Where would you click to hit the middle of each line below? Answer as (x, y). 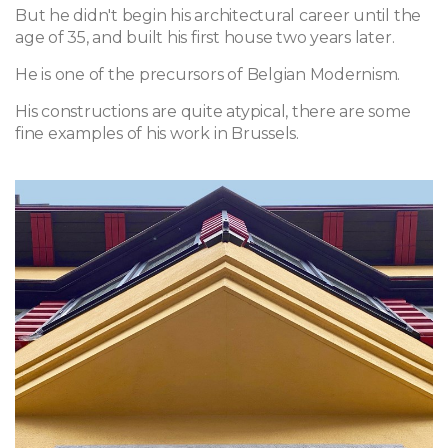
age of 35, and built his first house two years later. (205, 37)
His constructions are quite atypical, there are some (213, 111)
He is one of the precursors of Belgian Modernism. (208, 74)
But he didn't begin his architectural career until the (218, 15)
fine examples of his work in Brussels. (157, 133)
